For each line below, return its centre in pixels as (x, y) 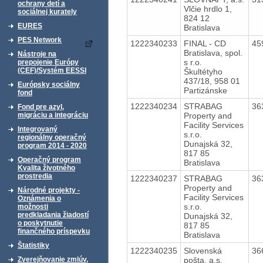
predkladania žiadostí (53, 215)
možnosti (33, 207)
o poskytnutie (40, 223)
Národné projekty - (49, 190)
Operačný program (49, 160)
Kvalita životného (46, 168)
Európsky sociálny (49, 85)
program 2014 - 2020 (52, 146)
